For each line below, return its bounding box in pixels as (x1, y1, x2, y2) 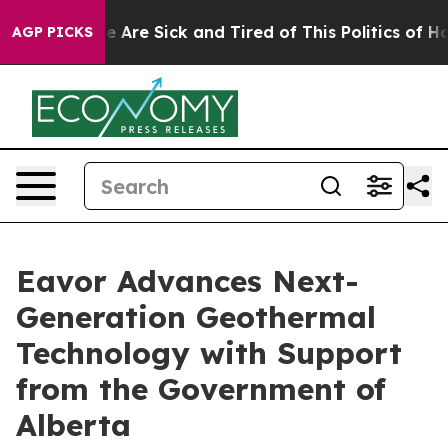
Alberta (16, 406, 131, 444)
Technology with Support (16, 334, 402, 372)
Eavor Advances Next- (16, 262, 359, 300)
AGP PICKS (12, 23, 93, 41)
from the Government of (16, 370, 386, 408)
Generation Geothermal (16, 298, 376, 336)
